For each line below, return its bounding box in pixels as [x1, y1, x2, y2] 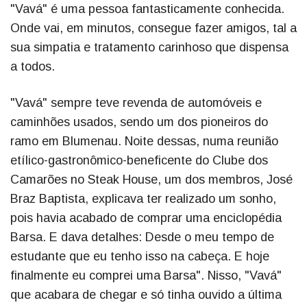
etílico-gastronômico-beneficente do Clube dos [10, 153, 268, 167]
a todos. [10, 59, 55, 73]
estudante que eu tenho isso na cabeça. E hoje [10, 249, 269, 263]
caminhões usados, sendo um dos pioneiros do [10, 114, 268, 129]
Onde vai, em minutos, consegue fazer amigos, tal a [10, 21, 297, 35]
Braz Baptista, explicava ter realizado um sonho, [10, 191, 276, 206]
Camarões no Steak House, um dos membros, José [10, 172, 293, 186]
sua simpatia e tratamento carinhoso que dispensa [10, 40, 288, 54]
